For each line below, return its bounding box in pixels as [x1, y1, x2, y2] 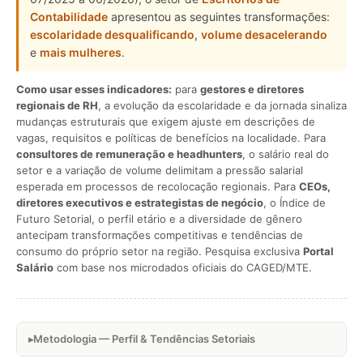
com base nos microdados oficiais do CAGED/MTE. [53, 261, 312, 274]
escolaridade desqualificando [30, 28, 194, 41]
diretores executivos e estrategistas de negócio [16, 196, 263, 209]
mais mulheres [40, 45, 122, 59]
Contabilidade [30, 10, 108, 23]
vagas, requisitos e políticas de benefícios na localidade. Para [16, 131, 326, 144]
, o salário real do [242, 147, 329, 160]
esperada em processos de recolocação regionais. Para [16, 180, 299, 193]
